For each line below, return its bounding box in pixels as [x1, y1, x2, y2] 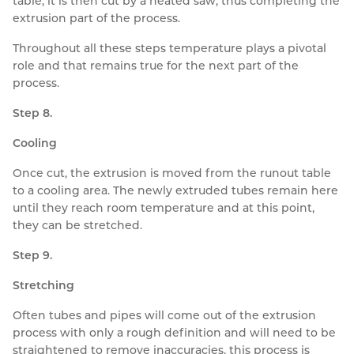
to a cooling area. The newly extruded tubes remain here [13, 183, 338, 198]
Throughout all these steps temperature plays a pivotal [13, 41, 326, 56]
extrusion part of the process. [13, 11, 180, 26]
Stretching [13, 278, 74, 293]
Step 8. [13, 106, 52, 121]
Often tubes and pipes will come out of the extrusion [13, 308, 316, 323]
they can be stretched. [13, 218, 142, 233]
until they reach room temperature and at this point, [13, 201, 314, 216]
